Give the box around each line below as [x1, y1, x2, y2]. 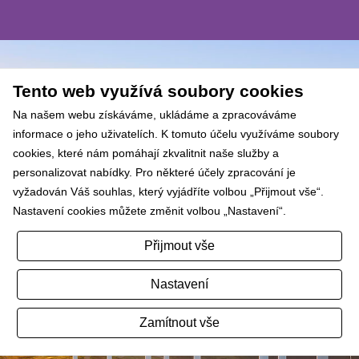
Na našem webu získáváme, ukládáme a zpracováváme [13, 108, 296, 121]
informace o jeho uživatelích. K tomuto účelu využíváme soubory [13, 127, 339, 140]
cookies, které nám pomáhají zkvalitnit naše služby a [13, 147, 279, 159]
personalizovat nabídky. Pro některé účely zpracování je [13, 166, 296, 179]
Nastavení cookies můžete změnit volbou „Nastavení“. [13, 204, 286, 217]
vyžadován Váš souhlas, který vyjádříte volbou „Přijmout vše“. [13, 185, 324, 198]
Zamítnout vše [139, 316, 220, 329]
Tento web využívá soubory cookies [13, 82, 304, 100]
